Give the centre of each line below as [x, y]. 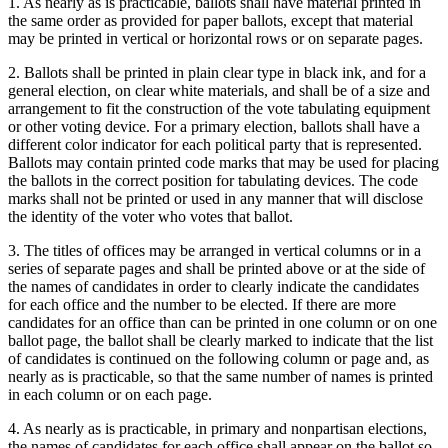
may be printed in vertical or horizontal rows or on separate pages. [215, 38]
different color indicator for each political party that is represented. [215, 144]
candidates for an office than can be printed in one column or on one [222, 322]
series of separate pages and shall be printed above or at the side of [216, 268]
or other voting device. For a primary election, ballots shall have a [214, 126]
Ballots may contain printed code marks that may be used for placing [223, 162]
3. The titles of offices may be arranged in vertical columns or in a [214, 250]
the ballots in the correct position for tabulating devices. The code [213, 180]
